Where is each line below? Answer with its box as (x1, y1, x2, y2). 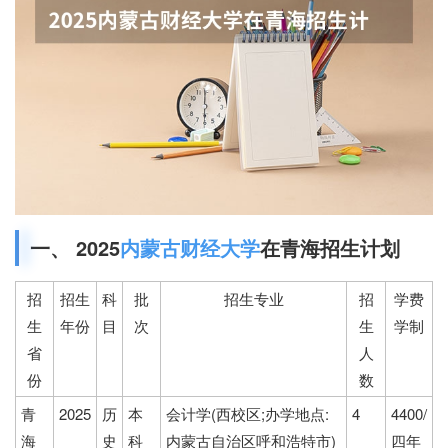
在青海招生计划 (260, 233, 400, 263)
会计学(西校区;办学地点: (166, 403, 329, 425)
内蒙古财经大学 (120, 233, 260, 263)
